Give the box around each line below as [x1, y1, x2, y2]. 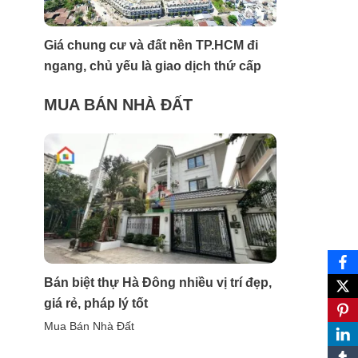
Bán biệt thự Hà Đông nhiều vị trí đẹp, [44, 275, 272, 289]
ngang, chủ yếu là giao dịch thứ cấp [44, 58, 261, 73]
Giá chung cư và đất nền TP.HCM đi [44, 38, 258, 52]
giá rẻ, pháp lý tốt [44, 296, 148, 310]
